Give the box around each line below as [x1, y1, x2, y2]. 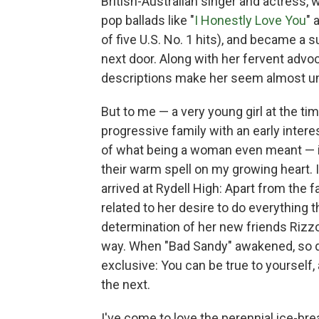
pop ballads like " [101, 13, 194, 28]
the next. [101, 277, 150, 293]
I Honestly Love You [194, 13, 306, 28]
